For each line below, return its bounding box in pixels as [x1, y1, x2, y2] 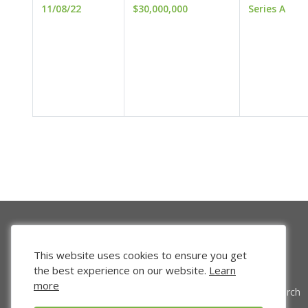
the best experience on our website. [34, 263, 209, 277]
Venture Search [232, 285, 300, 299]
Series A [248, 2, 285, 16]
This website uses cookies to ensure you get [34, 248, 247, 262]
